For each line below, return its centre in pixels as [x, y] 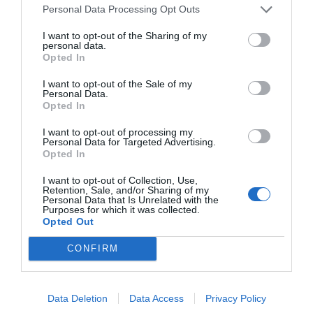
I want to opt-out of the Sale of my [117, 83]
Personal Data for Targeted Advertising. [129, 141]
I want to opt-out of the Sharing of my [125, 35]
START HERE [156, 42]
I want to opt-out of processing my [118, 132]
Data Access [156, 298]
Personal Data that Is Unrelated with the [131, 199]
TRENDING [156, 121]
